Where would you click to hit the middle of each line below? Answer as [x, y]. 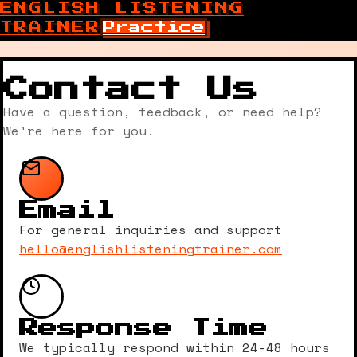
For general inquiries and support [151, 229]
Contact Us [131, 89]
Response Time [143, 328]
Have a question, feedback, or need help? [163, 112]
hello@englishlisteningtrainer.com [151, 249]
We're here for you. [79, 131]
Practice [154, 27]
